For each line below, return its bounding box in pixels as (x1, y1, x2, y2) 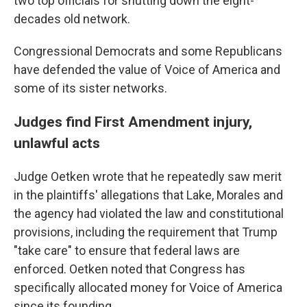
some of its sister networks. (14, 81, 167, 95)
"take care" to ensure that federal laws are (14, 243, 240, 258)
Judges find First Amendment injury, (14, 113, 252, 130)
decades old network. (14, 12, 130, 26)
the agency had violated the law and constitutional (14, 206, 284, 221)
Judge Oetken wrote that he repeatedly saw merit (14, 169, 282, 184)
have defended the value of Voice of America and (14, 62, 280, 77)
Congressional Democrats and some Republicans (14, 44, 282, 58)
